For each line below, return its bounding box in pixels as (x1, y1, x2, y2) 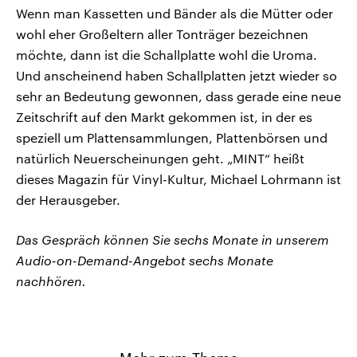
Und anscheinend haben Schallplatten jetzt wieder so (16, 68, 337, 84)
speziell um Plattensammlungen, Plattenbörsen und (16, 130, 328, 146)
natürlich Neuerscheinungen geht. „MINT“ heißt (16, 151, 304, 167)
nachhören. (16, 273, 86, 289)
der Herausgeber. (16, 192, 120, 208)
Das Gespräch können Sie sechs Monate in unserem (16, 232, 329, 248)
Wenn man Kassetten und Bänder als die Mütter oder (16, 6, 333, 22)
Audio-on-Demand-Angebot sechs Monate (16, 253, 273, 269)
